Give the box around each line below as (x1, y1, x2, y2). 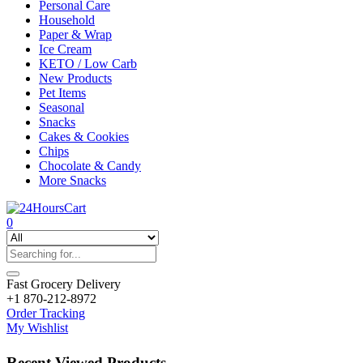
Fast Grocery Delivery (6, 277, 121, 291)
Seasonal (39, 100, 84, 114)
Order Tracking (6, 306, 85, 320)
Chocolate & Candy (39, 159, 141, 173)
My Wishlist (6, 321, 68, 335)
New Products (39, 71, 112, 85)
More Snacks (39, 173, 106, 187)
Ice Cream (39, 42, 92, 56)
